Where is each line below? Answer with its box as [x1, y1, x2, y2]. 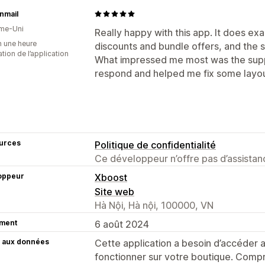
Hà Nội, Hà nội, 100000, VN [95, 199, 214, 211]
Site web [95, 185, 134, 198]
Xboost [95, 171, 127, 183]
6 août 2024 [95, 218, 149, 230]
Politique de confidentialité [95, 138, 216, 151]
